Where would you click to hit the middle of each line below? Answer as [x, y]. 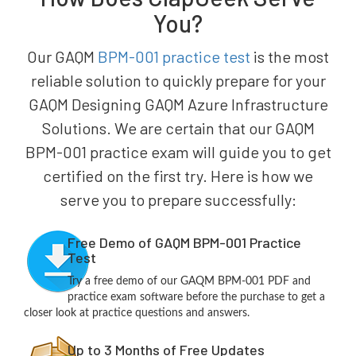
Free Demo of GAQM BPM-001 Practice [184, 243]
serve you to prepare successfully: [178, 200]
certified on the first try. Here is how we [178, 176]
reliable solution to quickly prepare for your [178, 81]
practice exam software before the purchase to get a [196, 298]
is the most [290, 57]
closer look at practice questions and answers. [137, 313]
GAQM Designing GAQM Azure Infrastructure [178, 104]
